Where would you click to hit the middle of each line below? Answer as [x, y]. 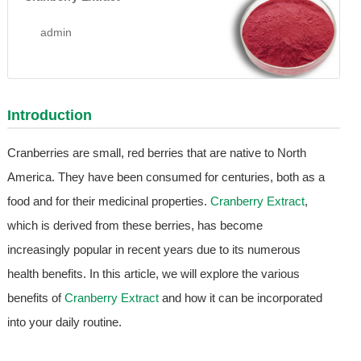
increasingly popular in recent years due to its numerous [154, 249]
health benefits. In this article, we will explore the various [153, 273]
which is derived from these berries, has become [135, 225]
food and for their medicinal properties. [108, 201]
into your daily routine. [64, 322]
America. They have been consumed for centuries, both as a [166, 176]
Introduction [49, 115]
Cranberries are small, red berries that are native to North [156, 152]
